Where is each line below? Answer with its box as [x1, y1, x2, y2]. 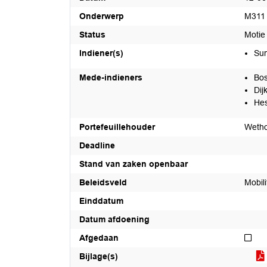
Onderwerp [79, 11, 124, 21]
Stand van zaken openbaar [79, 159, 188, 169]
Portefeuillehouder [79, 122, 155, 132]
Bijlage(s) [79, 252, 118, 261]
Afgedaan [79, 233, 119, 243]
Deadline [79, 141, 115, 150]
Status [79, 30, 105, 39]
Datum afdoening [79, 215, 150, 224]
